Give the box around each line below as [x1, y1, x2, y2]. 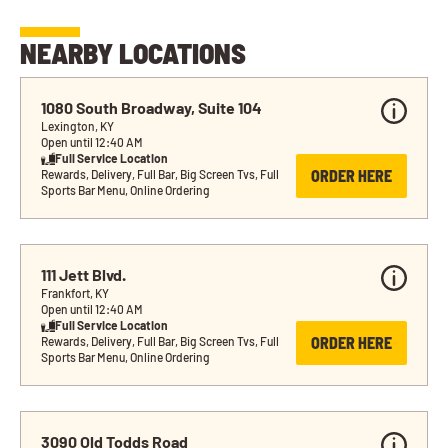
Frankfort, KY [41, 286, 109, 301]
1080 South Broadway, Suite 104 [41, 98, 262, 118]
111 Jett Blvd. [41, 265, 126, 285]
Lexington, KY [41, 119, 114, 134]
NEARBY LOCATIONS [20, 36, 246, 71]
